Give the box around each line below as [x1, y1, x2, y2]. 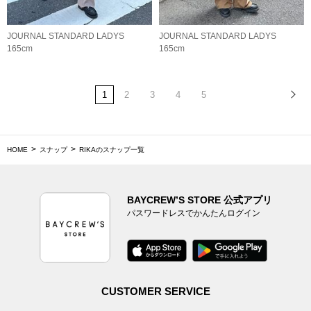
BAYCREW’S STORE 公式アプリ [126, 194, 272, 205]
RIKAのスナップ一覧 [79, 145, 144, 153]
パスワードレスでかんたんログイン [126, 208, 260, 218]
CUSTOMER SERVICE [101, 285, 210, 297]
